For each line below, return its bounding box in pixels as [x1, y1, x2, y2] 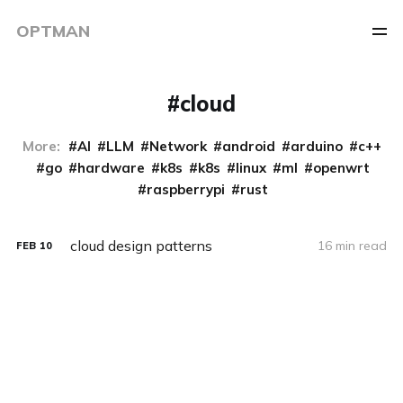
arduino [290, 138, 343, 155]
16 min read [318, 237, 388, 254]
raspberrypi [147, 181, 225, 198]
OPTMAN [15, 21, 90, 41]
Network [148, 138, 207, 155]
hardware [77, 159, 145, 176]
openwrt [313, 159, 370, 176]
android [221, 138, 275, 155]
